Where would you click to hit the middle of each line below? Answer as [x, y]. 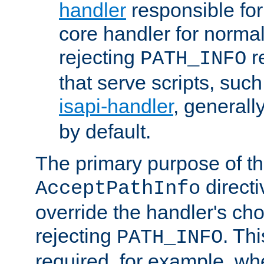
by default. [105, 132]
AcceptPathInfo [118, 189]
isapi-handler [116, 106]
